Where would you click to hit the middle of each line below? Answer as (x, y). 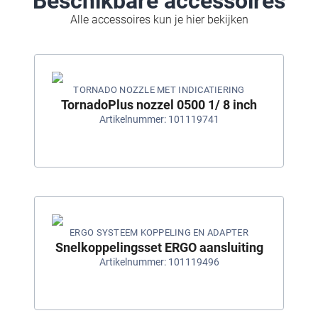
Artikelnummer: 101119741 (159, 120)
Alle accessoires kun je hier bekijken (159, 19)
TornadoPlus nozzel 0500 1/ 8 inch (159, 105)
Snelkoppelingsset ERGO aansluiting (159, 248)
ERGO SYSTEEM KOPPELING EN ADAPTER (159, 233)
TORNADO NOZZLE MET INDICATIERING (159, 90)
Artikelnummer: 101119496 (159, 262)
